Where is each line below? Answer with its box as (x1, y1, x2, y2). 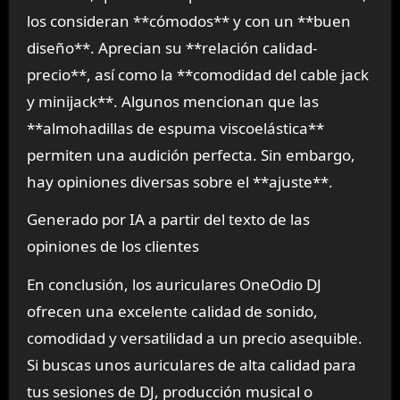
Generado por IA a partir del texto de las (26, 209, 310, 230)
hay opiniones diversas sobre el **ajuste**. (26, 171, 333, 192)
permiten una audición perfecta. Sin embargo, (26, 144, 355, 165)
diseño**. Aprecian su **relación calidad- (26, 37, 317, 58)
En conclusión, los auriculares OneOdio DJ (26, 274, 321, 296)
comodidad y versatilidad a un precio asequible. (26, 328, 362, 349)
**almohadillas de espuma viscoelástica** (26, 117, 324, 138)
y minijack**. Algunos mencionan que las (26, 90, 319, 112)
